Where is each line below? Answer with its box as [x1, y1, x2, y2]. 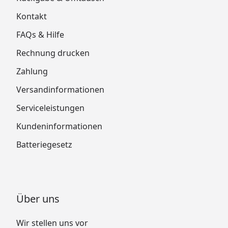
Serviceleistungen [16, 102, 84, 113]
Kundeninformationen [16, 120, 102, 132]
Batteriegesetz [16, 138, 72, 150]
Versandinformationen [16, 83, 104, 95]
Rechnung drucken [16, 47, 90, 59]
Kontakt [16, 10, 47, 22]
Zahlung [16, 65, 48, 77]
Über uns [16, 191, 60, 206]
